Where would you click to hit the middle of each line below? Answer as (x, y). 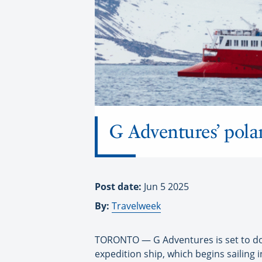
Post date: (119, 187)
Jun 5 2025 (166, 187)
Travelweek (136, 206)
